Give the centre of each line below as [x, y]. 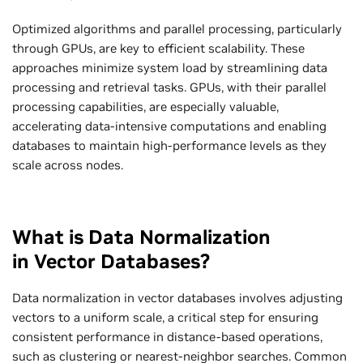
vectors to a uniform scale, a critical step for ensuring [165, 317]
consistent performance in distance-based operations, [167, 336]
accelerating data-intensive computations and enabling [169, 126]
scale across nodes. [68, 164]
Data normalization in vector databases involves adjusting [177, 297]
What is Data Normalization [141, 237]
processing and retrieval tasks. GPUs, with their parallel [169, 87]
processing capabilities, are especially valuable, [145, 106]
